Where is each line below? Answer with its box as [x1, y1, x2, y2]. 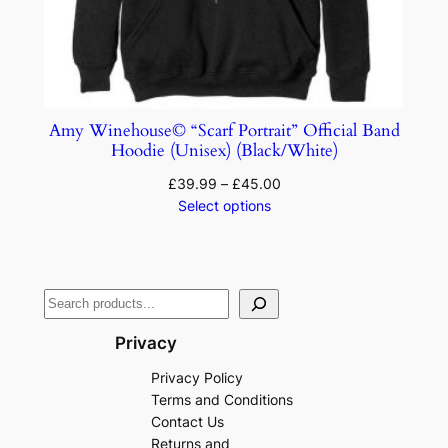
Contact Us [151, 412, 225, 430]
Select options [177, 197, 271, 215]
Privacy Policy [151, 368, 244, 386]
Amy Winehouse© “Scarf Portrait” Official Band [48, 119, 400, 143]
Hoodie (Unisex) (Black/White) [110, 139, 338, 163]
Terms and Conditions [151, 390, 294, 408]
